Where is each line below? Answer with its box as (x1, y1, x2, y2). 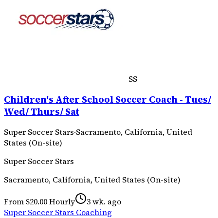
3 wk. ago (87, 196, 121, 207)
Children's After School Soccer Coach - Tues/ (4, 93, 211, 106)
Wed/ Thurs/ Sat (4, 105, 79, 118)
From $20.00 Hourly (4, 196, 75, 207)
